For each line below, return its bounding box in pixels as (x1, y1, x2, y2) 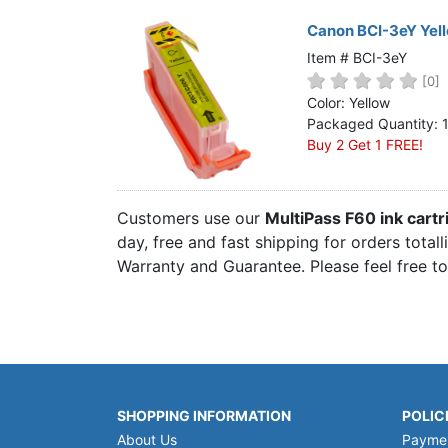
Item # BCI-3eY (307, 49, 407, 66)
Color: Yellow (307, 94, 390, 111)
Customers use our (117, 208, 265, 228)
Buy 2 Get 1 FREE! (307, 136, 423, 153)
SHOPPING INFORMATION (117, 407, 291, 424)
